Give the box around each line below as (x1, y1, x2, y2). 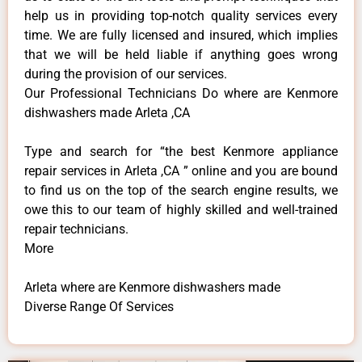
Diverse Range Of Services (24, 298, 174, 314)
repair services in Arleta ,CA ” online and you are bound (24, 162, 338, 179)
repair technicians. (24, 221, 128, 237)
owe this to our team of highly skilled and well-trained (24, 201, 338, 217)
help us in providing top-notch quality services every (24, 7, 338, 23)
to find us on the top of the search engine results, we (24, 182, 338, 198)
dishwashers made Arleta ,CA (24, 104, 190, 120)
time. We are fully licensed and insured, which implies (24, 27, 338, 43)
